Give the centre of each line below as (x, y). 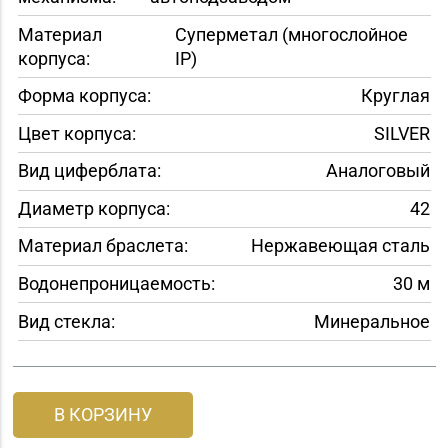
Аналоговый (377, 171)
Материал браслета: (102, 246)
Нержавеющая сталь (340, 246)
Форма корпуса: (84, 96)
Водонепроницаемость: (116, 283)
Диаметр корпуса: (93, 208)
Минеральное (371, 321)
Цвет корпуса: (76, 133)
